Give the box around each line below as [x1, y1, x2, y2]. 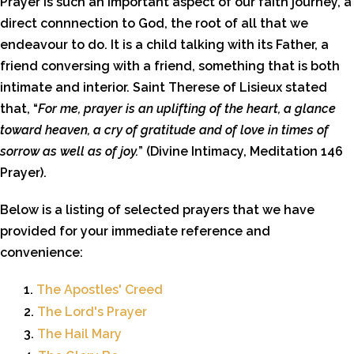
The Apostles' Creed [36, 282, 163, 297]
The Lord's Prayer [37, 304, 147, 319]
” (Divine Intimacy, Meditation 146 [138, 144, 343, 159]
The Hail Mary [37, 326, 122, 341]
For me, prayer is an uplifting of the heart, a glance [38, 101, 336, 116]
